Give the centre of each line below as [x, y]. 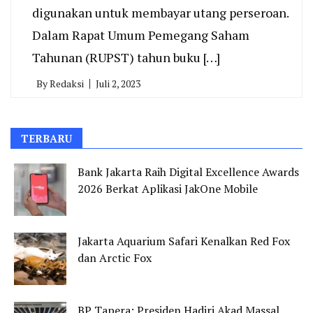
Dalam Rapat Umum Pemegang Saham [141, 35]
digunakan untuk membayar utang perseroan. [160, 13]
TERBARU [46, 138]
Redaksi [67, 83]
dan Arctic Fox [115, 258]
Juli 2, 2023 [118, 83]
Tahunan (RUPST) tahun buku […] [126, 57]
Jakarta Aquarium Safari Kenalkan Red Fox [184, 241]
